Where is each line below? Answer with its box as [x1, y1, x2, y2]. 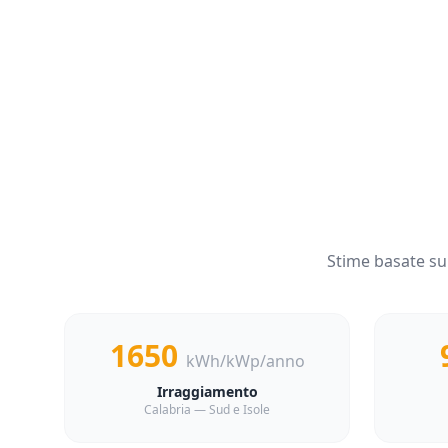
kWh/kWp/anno [185, 350, 305, 372]
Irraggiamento [156, 382, 258, 401]
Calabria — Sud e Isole [144, 401, 270, 418]
